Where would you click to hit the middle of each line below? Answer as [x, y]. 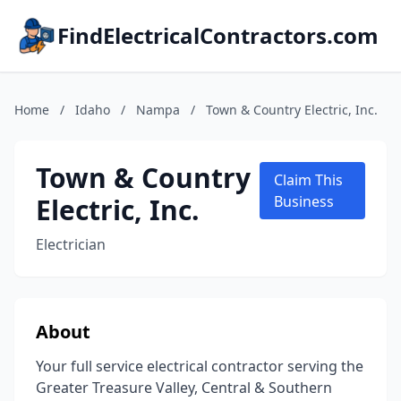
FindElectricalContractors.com [218, 35]
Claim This [309, 180]
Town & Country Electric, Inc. [292, 110]
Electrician [71, 244]
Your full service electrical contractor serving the [200, 366]
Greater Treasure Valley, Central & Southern [184, 388]
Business [304, 201]
